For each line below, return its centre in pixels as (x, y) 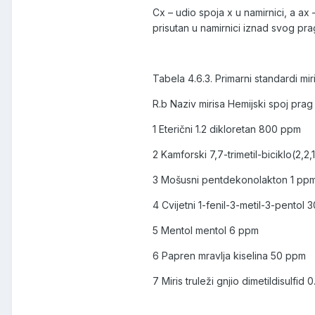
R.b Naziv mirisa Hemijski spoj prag (233, 104)
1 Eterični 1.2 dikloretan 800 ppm (227, 129)
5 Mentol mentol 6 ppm (206, 231)
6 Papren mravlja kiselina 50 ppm (229, 256)
